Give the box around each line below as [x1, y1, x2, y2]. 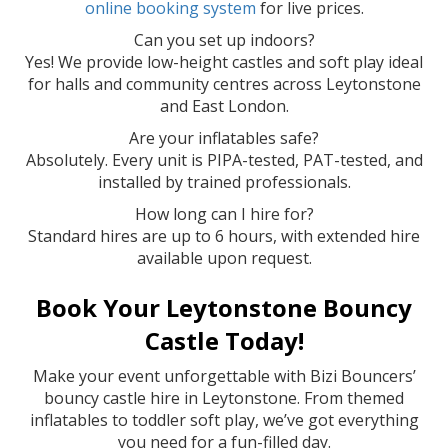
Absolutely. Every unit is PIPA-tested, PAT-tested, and [25, 148, 423, 171]
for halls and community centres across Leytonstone [27, 72, 421, 95]
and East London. [159, 94, 289, 117]
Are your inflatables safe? [129, 126, 319, 149]
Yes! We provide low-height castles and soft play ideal [25, 50, 423, 73]
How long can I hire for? [134, 202, 314, 225]
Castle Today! [144, 323, 304, 357]
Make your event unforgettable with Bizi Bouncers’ [32, 364, 416, 387]
